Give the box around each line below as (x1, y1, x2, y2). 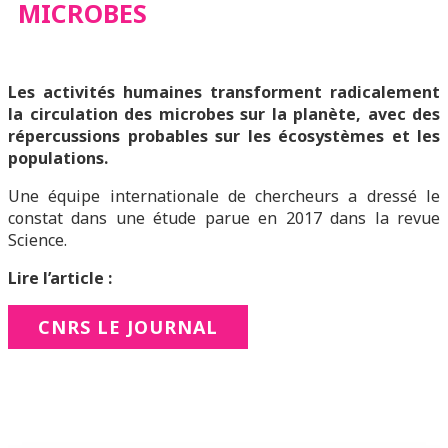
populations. (8, 147, 108, 169)
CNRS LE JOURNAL (38, 315, 218, 339)
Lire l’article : (8, 267, 112, 289)
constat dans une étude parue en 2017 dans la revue (8, 207, 440, 229)
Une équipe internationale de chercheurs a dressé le (8, 185, 440, 207)
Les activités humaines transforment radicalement (8, 81, 440, 103)
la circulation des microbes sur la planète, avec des (8, 103, 440, 125)
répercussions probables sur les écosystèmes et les (8, 125, 440, 147)
